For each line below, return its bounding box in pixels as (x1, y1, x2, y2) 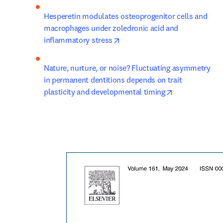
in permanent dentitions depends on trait (44, 75, 182, 85)
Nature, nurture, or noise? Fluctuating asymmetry (44, 63, 211, 73)
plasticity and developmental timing (44, 87, 165, 97)
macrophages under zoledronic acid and (44, 23, 179, 33)
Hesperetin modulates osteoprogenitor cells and (44, 11, 208, 21)
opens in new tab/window (119, 34, 205, 44)
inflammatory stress (44, 35, 112, 45)
